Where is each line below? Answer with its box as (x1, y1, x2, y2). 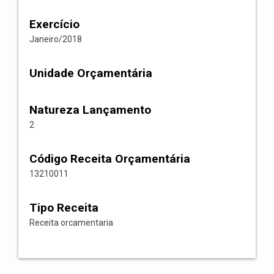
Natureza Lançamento (29, 103, 151, 117)
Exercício (29, 17, 80, 31)
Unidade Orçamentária (29, 66, 152, 80)
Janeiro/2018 (29, 34, 82, 44)
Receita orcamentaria (29, 218, 113, 228)
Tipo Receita (29, 201, 98, 215)
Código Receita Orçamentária (29, 152, 190, 166)
